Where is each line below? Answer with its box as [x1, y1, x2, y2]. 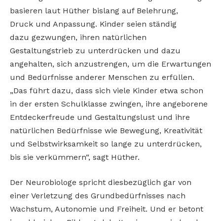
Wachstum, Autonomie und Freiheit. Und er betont [10, 204, 203, 214]
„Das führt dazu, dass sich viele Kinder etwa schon [10, 85, 203, 95]
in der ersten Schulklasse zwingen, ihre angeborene [10, 99, 208, 109]
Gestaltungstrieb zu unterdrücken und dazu [10, 45, 181, 55]
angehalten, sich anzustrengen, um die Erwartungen [10, 59, 211, 69]
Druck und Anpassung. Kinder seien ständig [10, 19, 177, 29]
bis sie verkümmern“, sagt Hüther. [10, 152, 140, 162]
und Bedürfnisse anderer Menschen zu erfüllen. [10, 72, 194, 82]
